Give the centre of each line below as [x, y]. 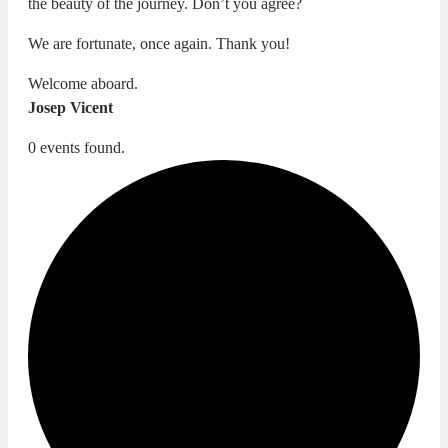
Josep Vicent [70, 107]
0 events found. [76, 147]
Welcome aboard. [83, 83]
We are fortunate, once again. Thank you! [159, 43]
